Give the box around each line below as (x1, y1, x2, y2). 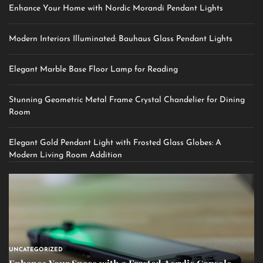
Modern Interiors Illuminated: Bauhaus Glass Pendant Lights (9, 35, 232, 44)
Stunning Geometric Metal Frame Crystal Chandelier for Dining (9, 96, 245, 105)
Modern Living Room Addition (9, 151, 122, 160)
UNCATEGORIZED (9, 247, 63, 254)
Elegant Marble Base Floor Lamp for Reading (9, 65, 178, 75)
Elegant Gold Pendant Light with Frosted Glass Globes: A (9, 139, 221, 148)
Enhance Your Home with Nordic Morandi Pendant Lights (9, 4, 223, 14)
